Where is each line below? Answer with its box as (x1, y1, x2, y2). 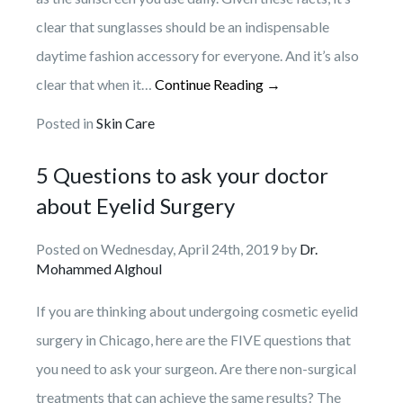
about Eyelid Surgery (36, 192, 235, 219)
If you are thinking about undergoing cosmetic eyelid (36, 301, 358, 319)
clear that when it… (36, 75, 155, 93)
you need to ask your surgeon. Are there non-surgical (36, 359, 356, 377)
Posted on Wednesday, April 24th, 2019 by (36, 239, 300, 257)
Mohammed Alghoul (36, 259, 162, 277)
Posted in (36, 113, 96, 131)
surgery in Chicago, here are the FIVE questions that (36, 330, 351, 348)
